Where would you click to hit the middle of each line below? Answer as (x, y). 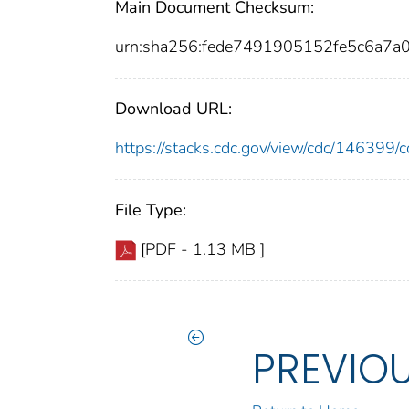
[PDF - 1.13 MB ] (203, 250)
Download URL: (173, 109)
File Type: (151, 210)
